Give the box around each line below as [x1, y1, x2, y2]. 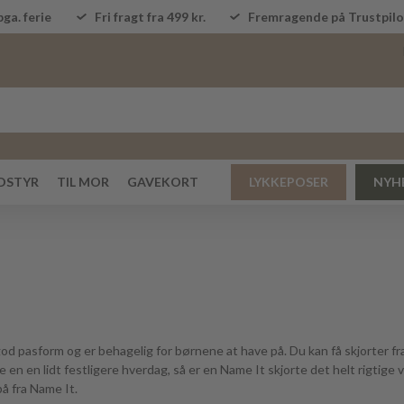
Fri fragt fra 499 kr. [94, 9, 206, 24]
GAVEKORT [127, 174, 198, 189]
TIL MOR [57, 174, 109, 189]
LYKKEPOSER [249, 174, 328, 189]
